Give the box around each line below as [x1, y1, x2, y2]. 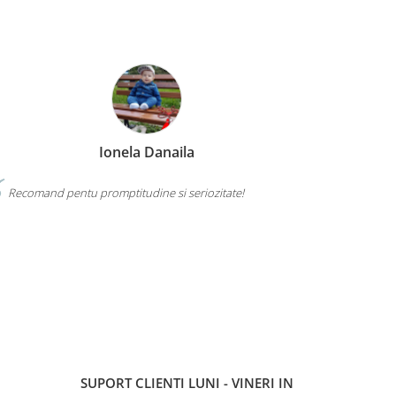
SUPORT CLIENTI [80, 373, 188, 392]
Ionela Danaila [99, 142, 194, 162]
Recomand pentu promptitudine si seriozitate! [5, 185, 244, 201]
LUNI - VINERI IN [188, 373, 293, 392]
